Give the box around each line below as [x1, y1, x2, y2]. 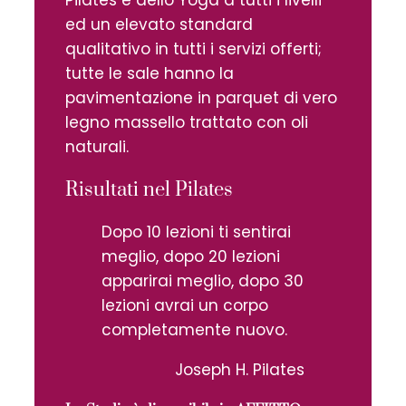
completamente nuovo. [101, 318, 287, 341]
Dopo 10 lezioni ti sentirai [101, 220, 291, 243]
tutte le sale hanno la [65, 62, 234, 84]
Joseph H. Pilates [175, 358, 304, 381]
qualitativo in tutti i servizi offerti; [65, 37, 322, 60]
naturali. [65, 135, 129, 158]
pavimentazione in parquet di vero [65, 86, 337, 109]
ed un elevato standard [65, 13, 253, 35]
